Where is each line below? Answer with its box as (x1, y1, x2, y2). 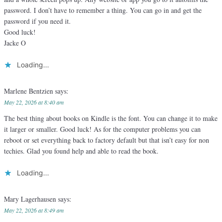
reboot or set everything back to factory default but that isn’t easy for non (4, 135, 209, 145)
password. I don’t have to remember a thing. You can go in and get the (4, 5, 202, 15)
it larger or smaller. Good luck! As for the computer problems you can (4, 124, 201, 134)
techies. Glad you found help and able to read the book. (4, 146, 159, 156)
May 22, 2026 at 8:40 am (4, 98, 64, 107)
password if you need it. (4, 16, 71, 26)
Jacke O (4, 38, 26, 48)
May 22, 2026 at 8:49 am (4, 206, 64, 215)
